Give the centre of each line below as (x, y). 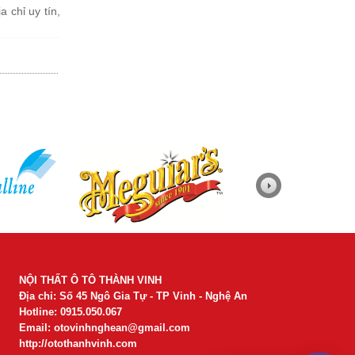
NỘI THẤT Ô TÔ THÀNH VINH (90, 280)
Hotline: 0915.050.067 (71, 312)
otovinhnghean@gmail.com (122, 328)
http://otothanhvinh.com (78, 344)
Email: (36, 328)
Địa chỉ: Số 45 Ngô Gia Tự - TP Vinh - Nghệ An (133, 296)
